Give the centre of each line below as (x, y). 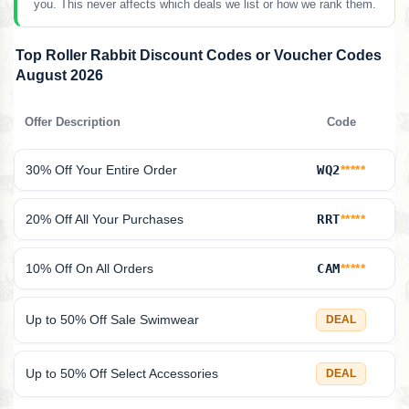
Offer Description (73, 123)
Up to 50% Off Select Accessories (122, 374)
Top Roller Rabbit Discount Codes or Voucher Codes (199, 56)
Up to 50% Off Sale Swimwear (112, 320)
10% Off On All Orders (89, 269)
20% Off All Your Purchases (105, 220)
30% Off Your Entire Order (101, 170)
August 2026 (59, 76)
